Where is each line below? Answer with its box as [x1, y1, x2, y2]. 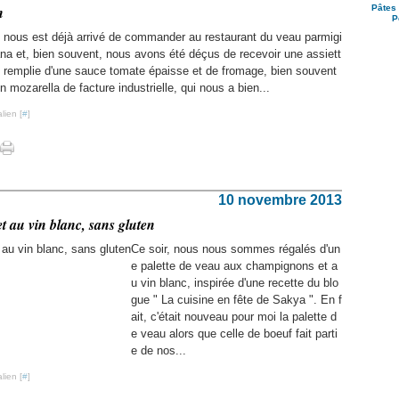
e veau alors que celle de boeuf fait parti [131, 327, 338, 340]
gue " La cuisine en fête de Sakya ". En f [131, 293, 342, 306]
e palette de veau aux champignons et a [131, 259, 338, 273]
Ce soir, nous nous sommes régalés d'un [131, 242, 340, 256]
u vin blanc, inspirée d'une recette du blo [131, 276, 338, 289]
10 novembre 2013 [218, 192, 342, 208]
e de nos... [131, 344, 186, 357]
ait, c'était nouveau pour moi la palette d [131, 310, 337, 323]
